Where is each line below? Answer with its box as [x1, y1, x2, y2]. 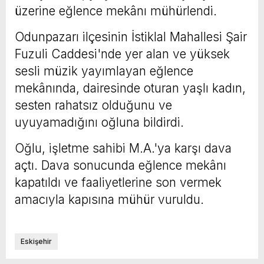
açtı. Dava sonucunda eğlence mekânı [15, 157, 226, 173]
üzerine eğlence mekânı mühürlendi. [15, 3, 217, 18]
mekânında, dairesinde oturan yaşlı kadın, [15, 80, 246, 95]
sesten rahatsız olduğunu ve [15, 97, 172, 113]
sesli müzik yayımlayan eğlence [15, 63, 193, 78]
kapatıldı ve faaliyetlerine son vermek [15, 174, 222, 190]
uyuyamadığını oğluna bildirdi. [15, 114, 184, 130]
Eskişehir [21, 236, 52, 246]
